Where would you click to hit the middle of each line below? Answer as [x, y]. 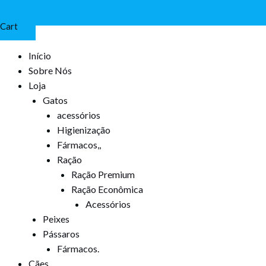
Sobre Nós [50, 70]
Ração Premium [103, 174]
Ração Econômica [107, 189]
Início [40, 56]
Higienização [84, 130]
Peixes [56, 219]
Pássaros [61, 234]
